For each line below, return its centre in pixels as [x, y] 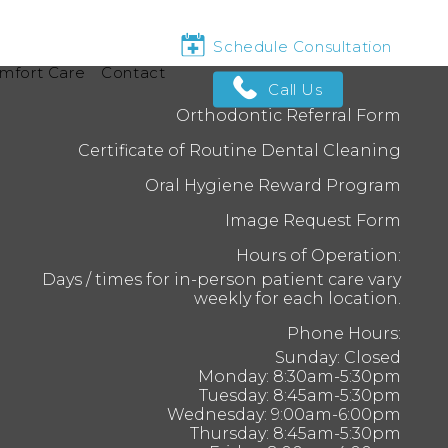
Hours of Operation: [318, 255]
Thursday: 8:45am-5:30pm [295, 433]
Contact [133, 72]
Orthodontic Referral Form [288, 115]
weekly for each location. [297, 298]
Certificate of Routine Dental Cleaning [239, 150]
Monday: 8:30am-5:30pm [299, 376]
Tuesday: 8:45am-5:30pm [299, 395]
